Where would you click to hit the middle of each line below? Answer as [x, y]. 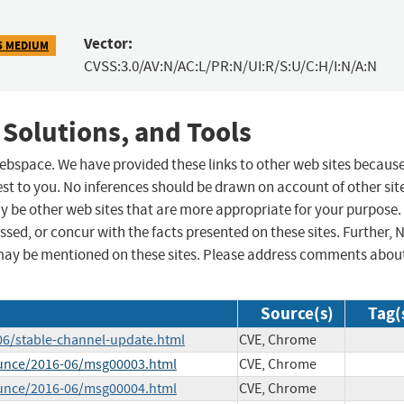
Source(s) [297, 314]
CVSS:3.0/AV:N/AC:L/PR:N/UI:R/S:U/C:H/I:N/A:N [230, 67]
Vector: [108, 44]
